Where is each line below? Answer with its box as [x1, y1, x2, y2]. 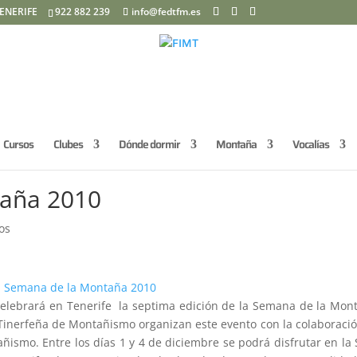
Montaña [216, 135, 257, 153]
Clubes [53, 135, 83, 153]
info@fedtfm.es [131, 5, 202, 18]
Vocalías [292, 135, 329, 153]
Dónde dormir [119, 135, 180, 153]
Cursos [3, 135, 33, 153]
